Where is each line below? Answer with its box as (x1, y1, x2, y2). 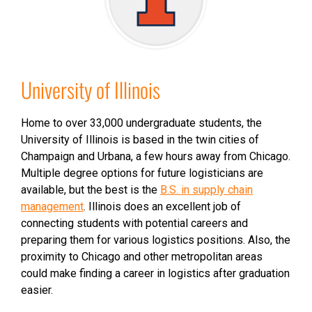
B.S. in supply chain (160, 183, 253, 196)
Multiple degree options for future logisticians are (21, 166, 263, 180)
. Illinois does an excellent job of (84, 200, 241, 213)
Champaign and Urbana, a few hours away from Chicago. (21, 150, 290, 163)
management (21, 200, 84, 213)
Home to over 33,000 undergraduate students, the (21, 116, 262, 130)
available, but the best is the (21, 183, 160, 196)
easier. (21, 283, 53, 297)
